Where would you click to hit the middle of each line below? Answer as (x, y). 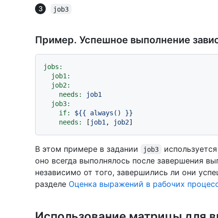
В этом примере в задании (88, 149)
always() (106, 113)
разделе (52, 184)
